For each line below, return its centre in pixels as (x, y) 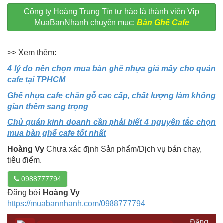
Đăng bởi (25, 193)
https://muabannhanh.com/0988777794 (76, 204)
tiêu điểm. (25, 160)
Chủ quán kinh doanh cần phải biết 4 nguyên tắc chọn (111, 122)
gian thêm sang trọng (48, 107)
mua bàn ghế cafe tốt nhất (56, 133)
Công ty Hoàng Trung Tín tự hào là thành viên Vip (111, 12)
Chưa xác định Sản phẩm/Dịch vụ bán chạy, (123, 149)
